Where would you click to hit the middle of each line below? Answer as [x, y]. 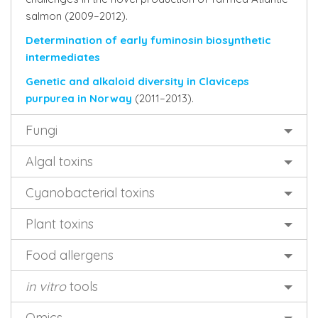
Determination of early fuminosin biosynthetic [148, 40]
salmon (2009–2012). [77, 16]
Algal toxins [59, 161]
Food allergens [70, 255]
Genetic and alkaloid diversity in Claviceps [137, 81]
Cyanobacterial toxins [90, 193]
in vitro [46, 286]
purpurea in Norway [79, 98]
